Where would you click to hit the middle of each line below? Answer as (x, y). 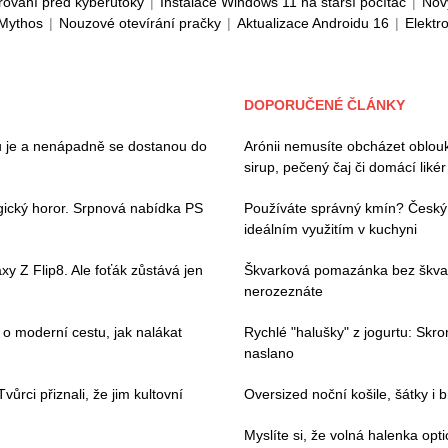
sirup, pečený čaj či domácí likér (345, 167)
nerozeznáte (283, 291)
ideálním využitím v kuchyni (330, 229)
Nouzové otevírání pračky (140, 23)
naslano (269, 353)
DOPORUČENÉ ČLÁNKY (324, 105)
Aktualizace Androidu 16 (313, 23)
